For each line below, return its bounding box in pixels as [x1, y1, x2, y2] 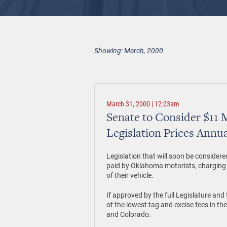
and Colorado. [106, 209, 151, 219]
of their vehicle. [106, 170, 154, 180]
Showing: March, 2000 [94, 46, 163, 55]
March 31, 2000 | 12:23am [106, 100, 179, 108]
